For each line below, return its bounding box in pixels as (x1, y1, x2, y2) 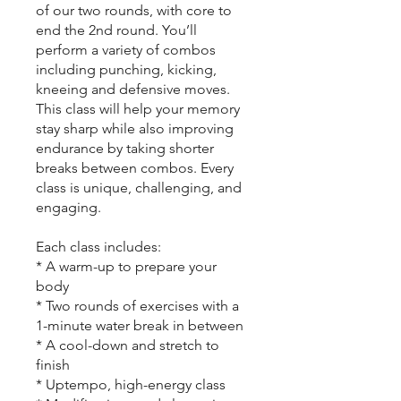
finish (36, 355, 70, 373)
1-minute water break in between (36, 316, 243, 334)
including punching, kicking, (36, 60, 217, 78)
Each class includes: (36, 237, 161, 255)
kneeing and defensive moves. (36, 80, 230, 98)
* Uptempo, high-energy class (36, 375, 226, 393)
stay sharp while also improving (36, 119, 234, 137)
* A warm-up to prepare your (36, 257, 217, 275)
